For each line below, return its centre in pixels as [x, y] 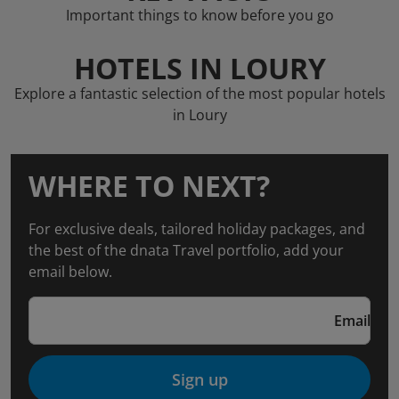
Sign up [199, 379]
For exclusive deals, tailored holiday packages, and [197, 229]
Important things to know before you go [199, 15]
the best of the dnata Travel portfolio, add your [186, 250]
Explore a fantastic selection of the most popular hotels [199, 94]
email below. [70, 272]
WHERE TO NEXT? [149, 186]
